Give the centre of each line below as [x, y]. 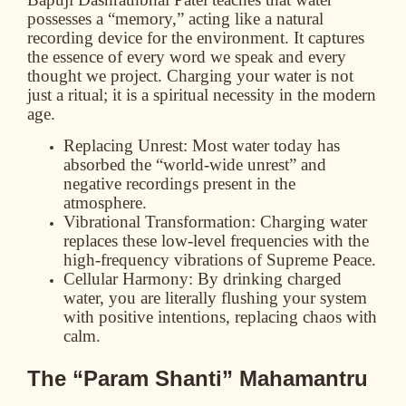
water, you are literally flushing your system [215, 298]
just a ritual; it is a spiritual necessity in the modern [202, 94]
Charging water [311, 222]
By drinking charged [267, 279]
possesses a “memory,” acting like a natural [175, 18]
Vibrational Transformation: [159, 222]
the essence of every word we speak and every [187, 56]
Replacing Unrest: [126, 146]
